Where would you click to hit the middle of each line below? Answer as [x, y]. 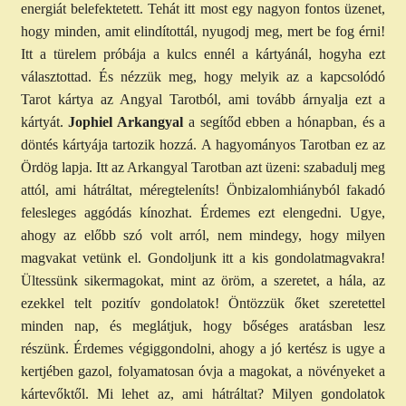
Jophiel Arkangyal [126, 122]
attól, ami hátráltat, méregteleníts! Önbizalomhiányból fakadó [203, 190]
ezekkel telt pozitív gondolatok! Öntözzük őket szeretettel [203, 304]
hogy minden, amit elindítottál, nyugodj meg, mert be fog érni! [203, 32]
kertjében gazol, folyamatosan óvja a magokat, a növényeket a [203, 372]
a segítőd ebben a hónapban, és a [285, 122]
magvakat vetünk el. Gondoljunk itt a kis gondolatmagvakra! [203, 258]
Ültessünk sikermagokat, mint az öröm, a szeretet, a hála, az [203, 281]
